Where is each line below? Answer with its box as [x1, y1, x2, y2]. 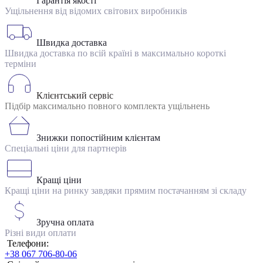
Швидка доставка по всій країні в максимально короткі [5, 48, 226, 58]
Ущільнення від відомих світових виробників [5, 5, 187, 16]
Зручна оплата [36, 217, 94, 227]
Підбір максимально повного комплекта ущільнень [5, 100, 210, 111]
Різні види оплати [5, 227, 76, 238]
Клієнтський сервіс [36, 90, 113, 100]
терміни [5, 58, 36, 69]
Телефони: [5, 238, 49, 248]
